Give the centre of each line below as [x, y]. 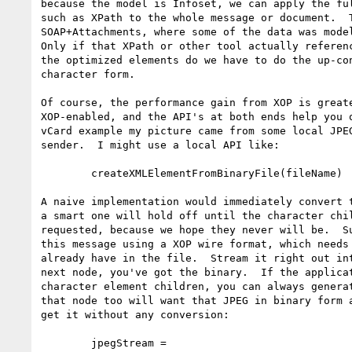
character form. [88, 74]
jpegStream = [66, 343]
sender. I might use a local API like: [160, 145]
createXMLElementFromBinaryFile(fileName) [66, 173]
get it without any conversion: [135, 314]
